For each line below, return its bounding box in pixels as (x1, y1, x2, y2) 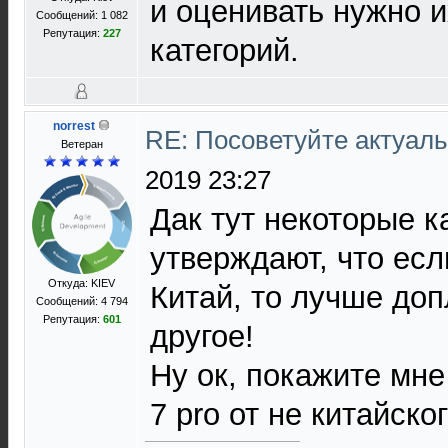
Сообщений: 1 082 (35, 9, 128, 21)
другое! (150, 319, 254, 354)
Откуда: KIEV (48, 277, 115, 289)
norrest (53, 119, 95, 133)
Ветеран (60, 138, 103, 150)
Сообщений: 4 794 (35, 295, 128, 307)
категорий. (150, 33, 299, 68)
